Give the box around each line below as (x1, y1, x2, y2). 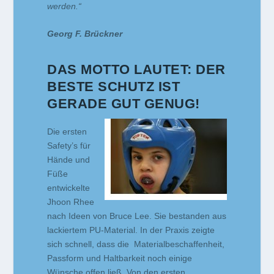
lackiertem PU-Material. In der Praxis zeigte (47, 224, 215, 235)
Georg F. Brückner (47, 29, 123, 39)
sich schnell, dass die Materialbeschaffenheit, (47, 239, 225, 249)
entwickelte (47, 182, 91, 193)
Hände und (47, 154, 91, 165)
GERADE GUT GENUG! (47, 95, 200, 111)
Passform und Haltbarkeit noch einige (47, 253, 193, 263)
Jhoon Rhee (47, 196, 95, 207)
